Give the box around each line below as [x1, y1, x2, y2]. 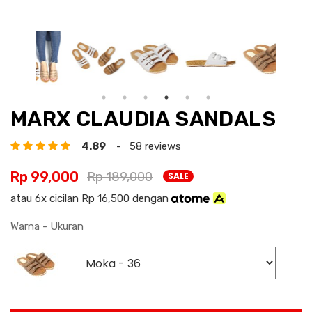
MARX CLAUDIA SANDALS [10, 107, 276, 132]
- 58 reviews [108, 140, 181, 153]
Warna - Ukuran [10, 220, 84, 233]
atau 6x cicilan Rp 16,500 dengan [10, 192, 171, 205]
